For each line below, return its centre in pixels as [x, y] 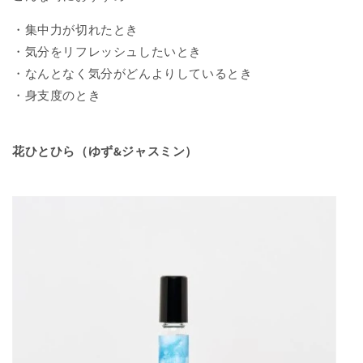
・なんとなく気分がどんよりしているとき [132, 73]
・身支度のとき [57, 95]
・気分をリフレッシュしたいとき [107, 51]
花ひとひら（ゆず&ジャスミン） [105, 151]
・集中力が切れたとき [75, 29]
